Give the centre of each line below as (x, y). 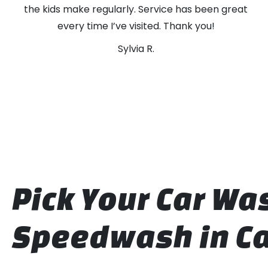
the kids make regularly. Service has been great (136, 9)
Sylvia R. (136, 49)
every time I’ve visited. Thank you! (136, 26)
